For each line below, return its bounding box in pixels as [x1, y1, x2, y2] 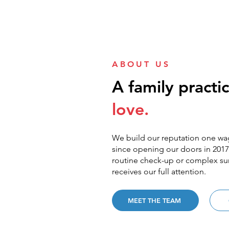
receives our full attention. [112, 167, 206, 176]
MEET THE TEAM [128, 196, 181, 204]
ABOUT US [112, 59, 170, 69]
